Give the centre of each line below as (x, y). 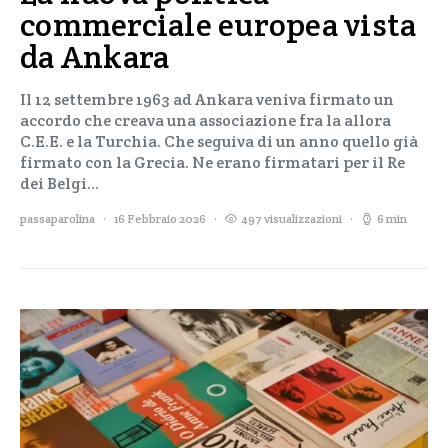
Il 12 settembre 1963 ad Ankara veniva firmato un (207, 99)
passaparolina (57, 218)
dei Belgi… (59, 183)
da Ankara (95, 56)
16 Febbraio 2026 (160, 218)
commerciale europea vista (218, 24)
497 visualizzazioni (291, 218)
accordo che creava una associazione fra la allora (205, 120)
